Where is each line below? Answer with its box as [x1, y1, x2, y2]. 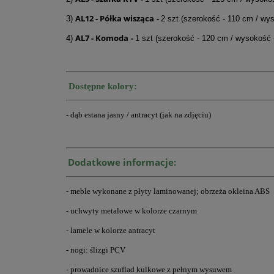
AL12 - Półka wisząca [75, 13, 154, 24]
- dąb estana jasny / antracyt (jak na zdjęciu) [66, 110, 211, 120]
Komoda [95, 32, 128, 44]
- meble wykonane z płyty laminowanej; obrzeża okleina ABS [66, 187, 270, 196]
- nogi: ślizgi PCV [66, 245, 125, 255]
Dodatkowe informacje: [68, 156, 176, 169]
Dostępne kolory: [66, 81, 137, 92]
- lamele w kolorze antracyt [66, 226, 155, 235]
